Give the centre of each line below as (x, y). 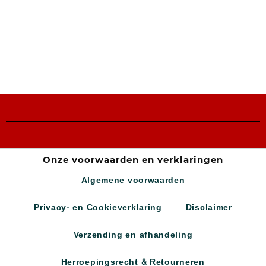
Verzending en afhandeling (133, 235)
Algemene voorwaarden (133, 180)
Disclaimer (209, 208)
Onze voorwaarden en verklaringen (133, 160)
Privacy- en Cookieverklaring (98, 208)
